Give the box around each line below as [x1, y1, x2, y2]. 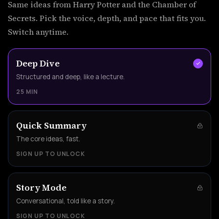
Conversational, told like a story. [16, 197, 115, 205]
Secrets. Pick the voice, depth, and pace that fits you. [8, 13, 206, 23]
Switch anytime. [8, 26, 68, 37]
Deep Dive [16, 57, 60, 69]
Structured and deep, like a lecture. [16, 72, 125, 81]
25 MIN [16, 88, 38, 96]
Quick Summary [16, 119, 87, 131]
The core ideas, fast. [16, 134, 80, 143]
